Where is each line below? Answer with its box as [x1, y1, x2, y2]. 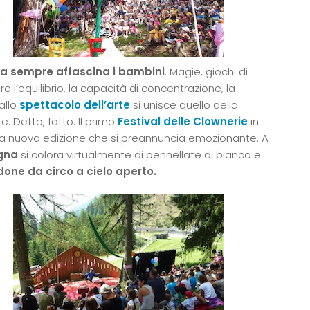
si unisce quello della [130, 98, 238, 113]
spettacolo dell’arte [19, 98, 130, 113]
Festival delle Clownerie [118, 114, 250, 129]
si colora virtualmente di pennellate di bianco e [18, 147, 261, 163]
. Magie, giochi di [165, 64, 248, 80]
